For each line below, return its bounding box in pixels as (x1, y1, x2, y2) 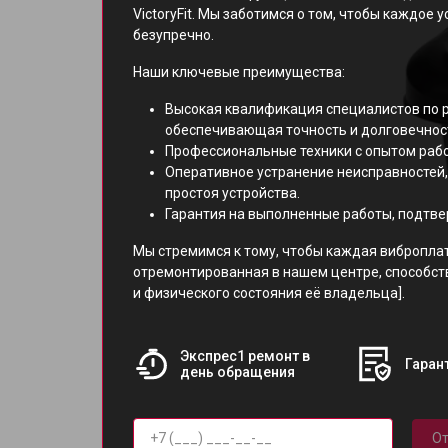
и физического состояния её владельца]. (133, 285, 405, 301)
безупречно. (133, 27, 214, 43)
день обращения (179, 364, 295, 380)
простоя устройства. (165, 185, 300, 201)
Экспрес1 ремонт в (179, 348, 310, 364)
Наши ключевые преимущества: (133, 64, 345, 80)
